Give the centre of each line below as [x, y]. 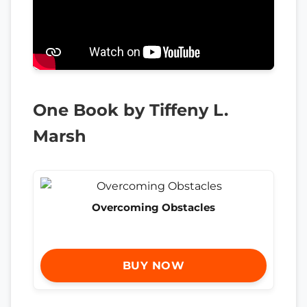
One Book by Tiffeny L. [131, 110]
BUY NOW [153, 265]
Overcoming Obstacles [153, 208]
